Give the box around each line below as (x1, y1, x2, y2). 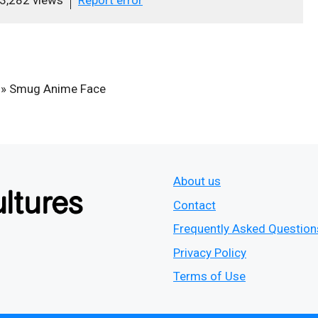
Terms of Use (173, 269, 246, 283)
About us (173, 174, 221, 188)
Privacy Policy (173, 245, 246, 260)
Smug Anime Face (9, 81, 106, 96)
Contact (173, 197, 216, 212)
